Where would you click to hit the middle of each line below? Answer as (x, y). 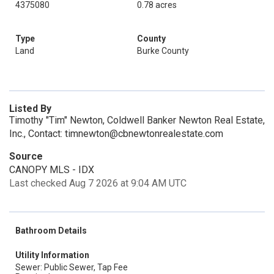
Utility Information (52, 255)
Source (26, 156)
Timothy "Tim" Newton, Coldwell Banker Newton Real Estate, (137, 120)
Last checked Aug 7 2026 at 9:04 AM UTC (98, 183)
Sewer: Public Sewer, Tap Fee (72, 267)
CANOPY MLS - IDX (52, 170)
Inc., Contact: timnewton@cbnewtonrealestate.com (116, 134)
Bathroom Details (51, 231)
